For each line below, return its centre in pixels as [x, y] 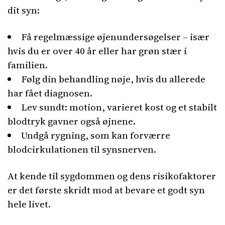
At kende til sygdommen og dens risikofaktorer [112, 176]
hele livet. [29, 204]
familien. [28, 65]
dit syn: [24, 10]
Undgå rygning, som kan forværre [96, 135]
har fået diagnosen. [50, 93]
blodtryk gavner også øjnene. [72, 121]
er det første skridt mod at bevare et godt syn [106, 190]
